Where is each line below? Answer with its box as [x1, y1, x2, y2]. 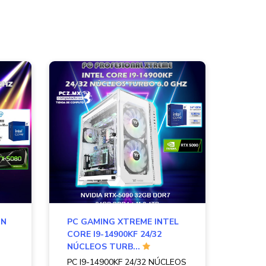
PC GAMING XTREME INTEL [67, 216, 179, 228]
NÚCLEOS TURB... [67, 241, 143, 253]
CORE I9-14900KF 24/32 [67, 229, 162, 240]
